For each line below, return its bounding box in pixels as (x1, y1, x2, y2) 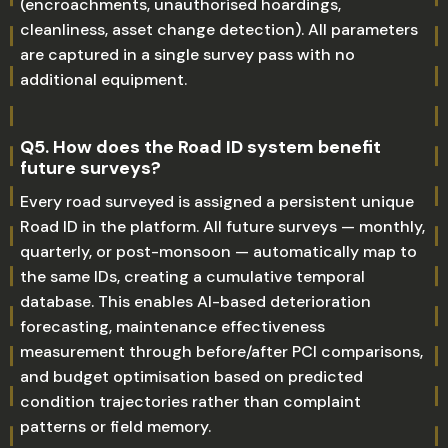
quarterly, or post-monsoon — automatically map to (20, 241, 417, 262)
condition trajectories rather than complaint (20, 391, 361, 412)
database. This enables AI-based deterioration (20, 291, 371, 312)
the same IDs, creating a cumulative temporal (20, 266, 365, 287)
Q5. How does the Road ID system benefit (20, 135, 381, 159)
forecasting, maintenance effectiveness (20, 316, 325, 337)
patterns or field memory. (20, 416, 211, 437)
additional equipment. (20, 69, 187, 90)
